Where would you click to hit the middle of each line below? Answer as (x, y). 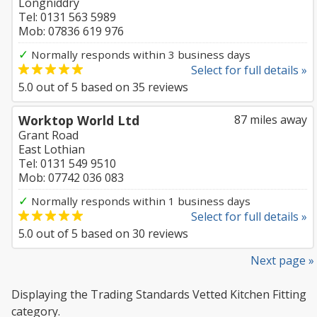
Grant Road (48, 135)
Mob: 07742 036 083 (71, 178)
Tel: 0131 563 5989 (67, 17)
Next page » (282, 260)
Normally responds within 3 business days (139, 54)
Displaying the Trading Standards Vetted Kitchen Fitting (159, 294)
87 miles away (271, 120)
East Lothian (52, 149)
